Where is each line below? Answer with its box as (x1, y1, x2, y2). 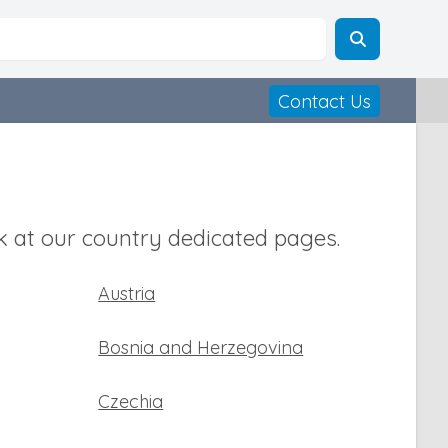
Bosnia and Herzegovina (98, 336, 304, 359)
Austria (98, 282, 156, 305)
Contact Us (278, 89, 371, 112)
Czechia (98, 390, 164, 413)
